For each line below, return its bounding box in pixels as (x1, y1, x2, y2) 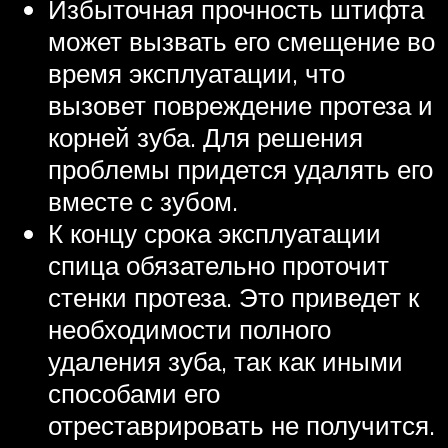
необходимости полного (48, 313, 331, 346)
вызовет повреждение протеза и (48, 89, 433, 122)
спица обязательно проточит (48, 249, 389, 282)
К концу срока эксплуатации (48, 217, 381, 250)
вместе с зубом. (48, 185, 238, 218)
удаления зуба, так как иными (48, 345, 403, 378)
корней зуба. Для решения (48, 121, 363, 154)
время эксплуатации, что (48, 57, 345, 90)
